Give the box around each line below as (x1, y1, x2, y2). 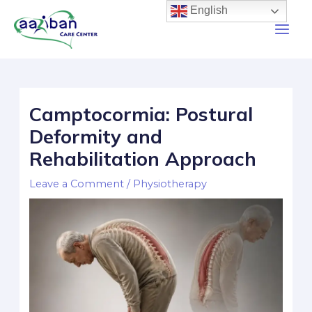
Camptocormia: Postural (29, 102, 253, 127)
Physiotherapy (133, 178, 208, 191)
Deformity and (29, 125, 163, 149)
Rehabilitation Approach (29, 147, 257, 171)
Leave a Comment (29, 178, 125, 191)
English (187, 4, 228, 17)
